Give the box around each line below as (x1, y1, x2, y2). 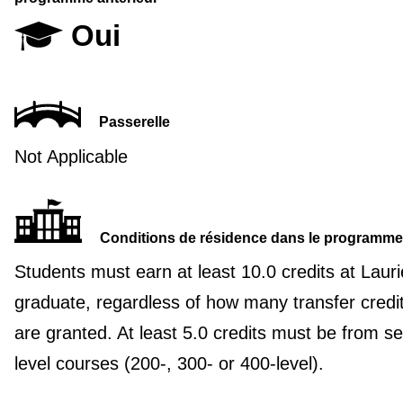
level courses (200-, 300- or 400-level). (13, 353, 324, 373)
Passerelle (98, 114, 170, 130)
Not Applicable (13, 146, 128, 166)
